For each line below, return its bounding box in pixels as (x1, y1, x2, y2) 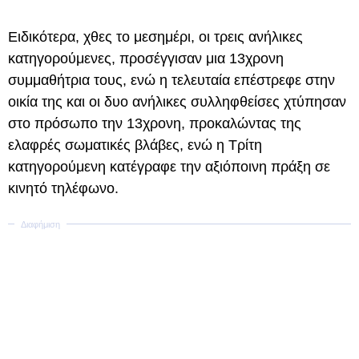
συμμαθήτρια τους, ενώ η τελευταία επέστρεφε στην (8, 72, 335, 88)
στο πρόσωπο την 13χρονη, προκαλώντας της (8, 115, 301, 131)
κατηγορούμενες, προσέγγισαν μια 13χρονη (8, 50, 284, 67)
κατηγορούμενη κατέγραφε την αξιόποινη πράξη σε (8, 159, 330, 175)
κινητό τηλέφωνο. (8, 180, 119, 196)
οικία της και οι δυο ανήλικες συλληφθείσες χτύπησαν (8, 94, 346, 110)
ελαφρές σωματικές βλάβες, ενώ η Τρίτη (8, 137, 262, 153)
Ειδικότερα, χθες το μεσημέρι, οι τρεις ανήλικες (8, 29, 303, 45)
